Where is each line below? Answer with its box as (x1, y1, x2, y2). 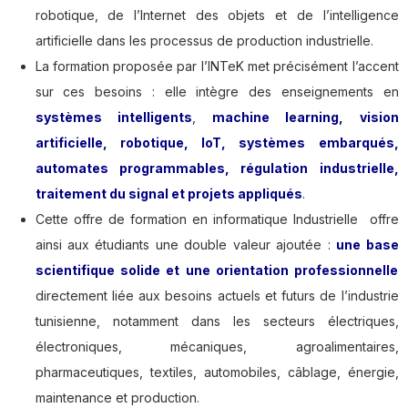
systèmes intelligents (35, 109, 192, 126)
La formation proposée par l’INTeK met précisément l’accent (35, 58, 399, 75)
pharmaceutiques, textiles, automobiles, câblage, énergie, (35, 364, 399, 381)
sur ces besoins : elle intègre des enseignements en (35, 84, 399, 100)
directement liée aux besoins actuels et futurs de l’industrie (35, 288, 399, 304)
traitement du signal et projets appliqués (35, 186, 302, 202)
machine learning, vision (212, 109, 399, 126)
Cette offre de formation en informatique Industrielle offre (35, 211, 399, 228)
